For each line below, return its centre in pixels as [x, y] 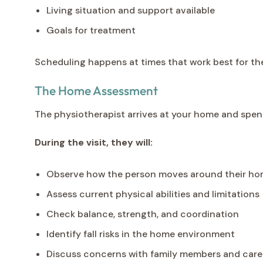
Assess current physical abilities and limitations [153, 194]
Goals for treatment [91, 30]
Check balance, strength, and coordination [143, 214]
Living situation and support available [131, 10]
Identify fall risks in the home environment [141, 234]
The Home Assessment [96, 90]
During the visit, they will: [94, 142]
